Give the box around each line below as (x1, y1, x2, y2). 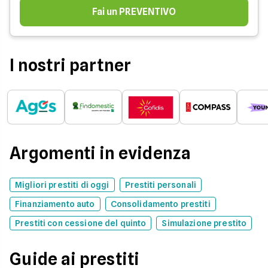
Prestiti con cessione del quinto (15, 218, 147, 228)
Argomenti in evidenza (10, 143, 191, 163)
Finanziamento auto (15, 199, 95, 209)
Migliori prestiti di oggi (15, 180, 109, 190)
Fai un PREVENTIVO (92, 6, 176, 17)
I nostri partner (10, 55, 132, 75)
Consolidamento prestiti (110, 199, 211, 209)
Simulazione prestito (162, 218, 247, 228)
